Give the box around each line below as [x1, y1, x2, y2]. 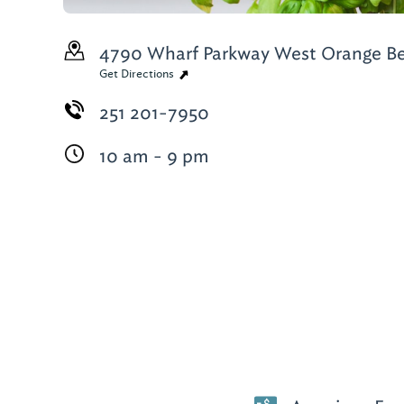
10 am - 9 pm [99, 144, 209, 168]
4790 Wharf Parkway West [99, 41, 317, 65]
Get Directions [99, 67, 177, 81]
